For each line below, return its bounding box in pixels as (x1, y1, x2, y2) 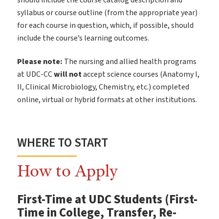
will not (54, 69, 82, 80)
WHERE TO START (17, 134, 108, 152)
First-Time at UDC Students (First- (17, 191, 197, 209)
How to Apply (17, 159, 118, 182)
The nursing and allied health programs (63, 56, 197, 67)
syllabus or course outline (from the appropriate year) (17, 7, 197, 19)
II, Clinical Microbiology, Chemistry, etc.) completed (17, 82, 189, 93)
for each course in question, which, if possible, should (17, 20, 194, 31)
